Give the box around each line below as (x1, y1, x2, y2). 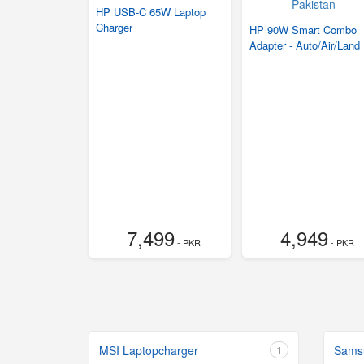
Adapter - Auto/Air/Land (249, 37, 361, 54)
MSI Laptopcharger (99, 342, 198, 359)
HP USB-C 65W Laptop (96, 4, 206, 20)
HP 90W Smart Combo (249, 22, 357, 38)
